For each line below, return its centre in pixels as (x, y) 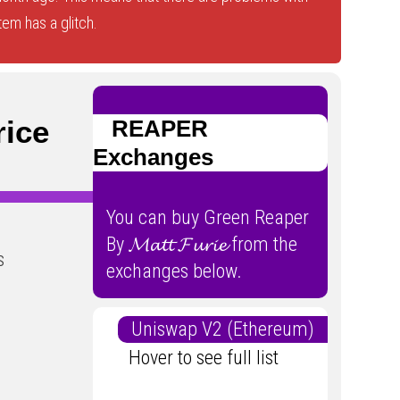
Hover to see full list (210, 357)
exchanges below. (174, 271)
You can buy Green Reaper (207, 217)
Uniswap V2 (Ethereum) (229, 329)
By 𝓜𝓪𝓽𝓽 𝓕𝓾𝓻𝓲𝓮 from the (201, 244)
